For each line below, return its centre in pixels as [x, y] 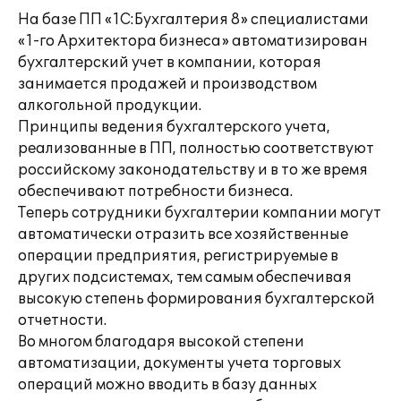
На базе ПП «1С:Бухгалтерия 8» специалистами [193, 20]
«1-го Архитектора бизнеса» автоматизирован [193, 41]
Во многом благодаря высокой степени [161, 342]
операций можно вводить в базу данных [167, 385]
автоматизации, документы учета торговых [179, 363]
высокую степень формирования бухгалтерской [196, 299]
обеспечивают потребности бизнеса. [155, 192]
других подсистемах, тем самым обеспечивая [185, 277]
